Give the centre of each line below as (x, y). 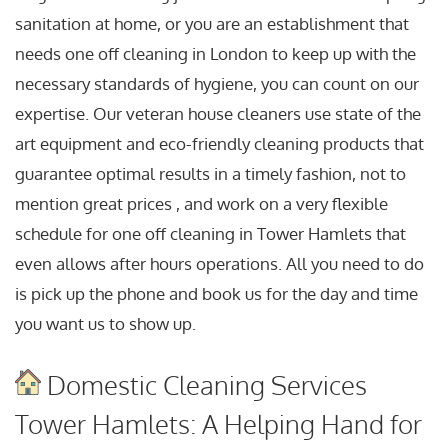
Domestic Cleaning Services (204, 384)
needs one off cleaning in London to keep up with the (215, 54)
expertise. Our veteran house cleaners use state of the (218, 114)
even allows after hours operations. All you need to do (219, 264)
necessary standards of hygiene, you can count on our (217, 84)
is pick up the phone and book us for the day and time (216, 294)
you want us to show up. (105, 324)
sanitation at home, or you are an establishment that (212, 24)
